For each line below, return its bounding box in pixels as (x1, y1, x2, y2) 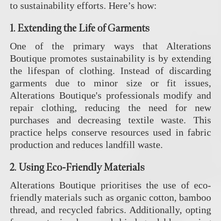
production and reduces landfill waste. (10, 139, 163, 150)
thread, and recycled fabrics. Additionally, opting (10, 204, 211, 216)
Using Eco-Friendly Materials (18, 161, 145, 175)
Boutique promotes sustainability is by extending (10, 53, 211, 64)
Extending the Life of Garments (17, 22, 149, 36)
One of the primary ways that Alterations (10, 40, 211, 52)
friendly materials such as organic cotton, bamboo (10, 192, 211, 203)
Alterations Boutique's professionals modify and (10, 90, 211, 101)
